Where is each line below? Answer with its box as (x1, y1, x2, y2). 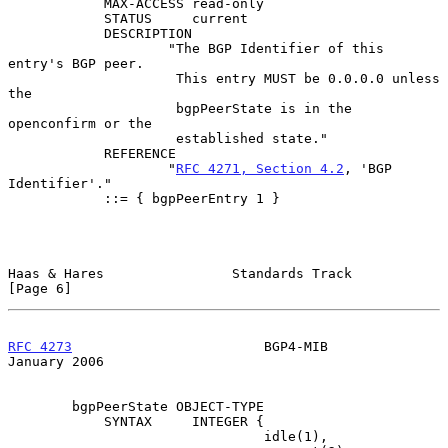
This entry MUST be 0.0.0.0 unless (8, 70, 176, 86)
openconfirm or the (8, 115, 152, 131)
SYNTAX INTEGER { (8, 413, 104, 429)
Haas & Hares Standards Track (8, 265, 352, 281)
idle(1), (8, 428, 264, 444)
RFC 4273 (8, 338, 72, 354)
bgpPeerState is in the (8, 100, 176, 116)
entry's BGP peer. (8, 55, 144, 71)
